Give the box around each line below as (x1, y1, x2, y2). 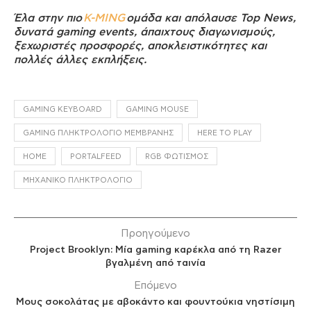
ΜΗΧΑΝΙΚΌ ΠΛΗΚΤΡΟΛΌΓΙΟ (23, 176, 133, 185)
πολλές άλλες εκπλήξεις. (14, 54, 146, 66)
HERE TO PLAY (197, 129, 252, 137)
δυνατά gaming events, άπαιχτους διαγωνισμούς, (14, 26, 275, 38)
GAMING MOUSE (126, 106, 189, 114)
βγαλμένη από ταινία (106, 258, 205, 269)
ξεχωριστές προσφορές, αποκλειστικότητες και (14, 40, 267, 52)
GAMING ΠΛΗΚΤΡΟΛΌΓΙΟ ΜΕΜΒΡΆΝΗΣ (23, 129, 174, 137)
